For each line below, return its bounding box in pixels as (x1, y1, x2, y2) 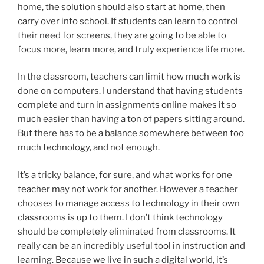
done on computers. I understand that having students (18, 85, 243, 97)
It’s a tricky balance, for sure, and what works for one (18, 169, 232, 180)
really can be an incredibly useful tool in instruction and (18, 240, 245, 251)
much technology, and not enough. (18, 142, 161, 153)
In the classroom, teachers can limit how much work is (18, 71, 240, 82)
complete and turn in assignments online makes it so (18, 100, 236, 111)
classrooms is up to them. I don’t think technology (18, 212, 223, 223)
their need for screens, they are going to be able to (18, 29, 226, 41)
